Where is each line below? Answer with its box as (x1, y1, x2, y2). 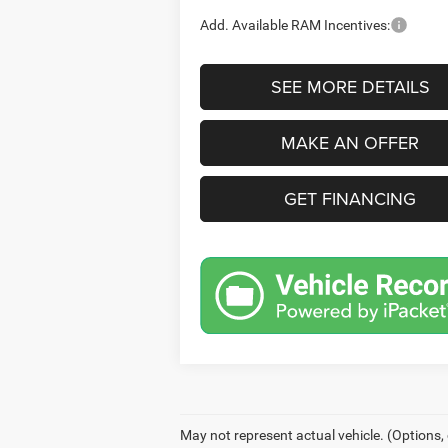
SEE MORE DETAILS (270, 73, 430, 99)
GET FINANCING (284, 185, 417, 211)
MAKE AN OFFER (281, 129, 420, 155)
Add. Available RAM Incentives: (200, 16, 391, 33)
